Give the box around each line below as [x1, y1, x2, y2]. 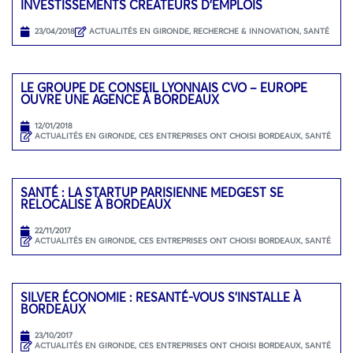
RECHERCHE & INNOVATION [193, 26, 299, 37]
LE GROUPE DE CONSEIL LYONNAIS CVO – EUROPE [20, 79, 307, 95]
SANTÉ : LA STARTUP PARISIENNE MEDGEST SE [20, 184, 284, 200]
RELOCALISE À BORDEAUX [20, 195, 171, 212]
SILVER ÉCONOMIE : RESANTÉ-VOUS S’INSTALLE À [20, 288, 301, 305]
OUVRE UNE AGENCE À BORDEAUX [20, 91, 219, 107]
